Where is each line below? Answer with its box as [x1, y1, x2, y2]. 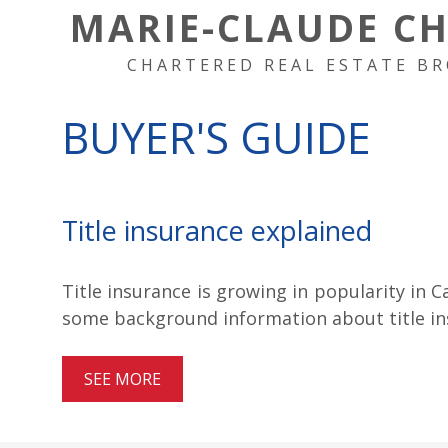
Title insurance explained [62, 212, 372, 249]
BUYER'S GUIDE [62, 108, 371, 167]
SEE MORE [84, 368, 161, 390]
